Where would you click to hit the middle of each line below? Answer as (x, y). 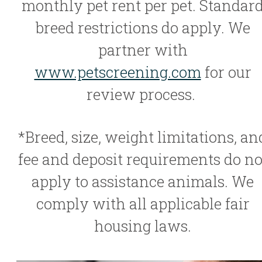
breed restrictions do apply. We (143, 27)
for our (226, 72)
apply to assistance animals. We (143, 181)
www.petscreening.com (118, 72)
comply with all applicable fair (143, 203)
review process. (143, 94)
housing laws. (143, 225)
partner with (143, 49)
